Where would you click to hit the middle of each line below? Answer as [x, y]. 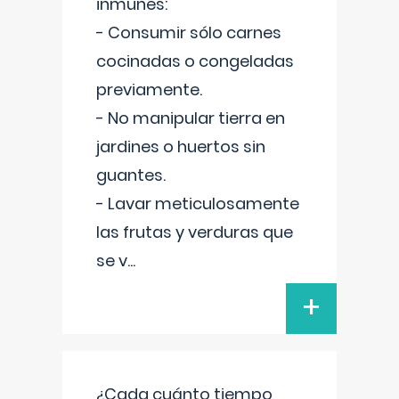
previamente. [149, 90]
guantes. [131, 175]
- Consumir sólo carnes [189, 33]
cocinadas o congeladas [195, 61]
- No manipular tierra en [191, 118]
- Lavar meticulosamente [198, 204]
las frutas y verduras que [195, 232]
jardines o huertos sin [181, 147]
